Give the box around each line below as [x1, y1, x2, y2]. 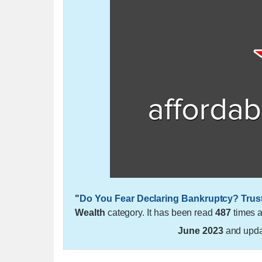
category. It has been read [105, 207, 215, 218]
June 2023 [178, 225, 223, 236]
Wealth [75, 207, 105, 218]
